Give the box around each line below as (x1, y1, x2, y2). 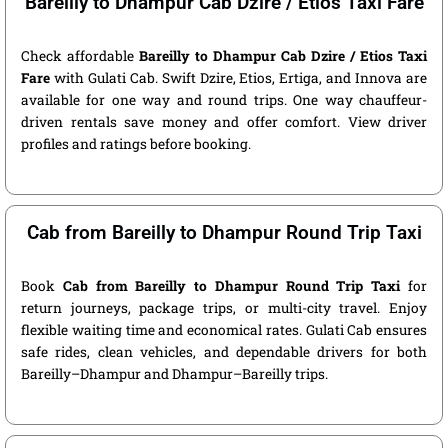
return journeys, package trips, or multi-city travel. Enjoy (21, 299, 427, 318)
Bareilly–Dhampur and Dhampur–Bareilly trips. (21, 365, 328, 384)
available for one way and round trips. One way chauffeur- (21, 91, 427, 110)
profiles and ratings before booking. (21, 135, 251, 154)
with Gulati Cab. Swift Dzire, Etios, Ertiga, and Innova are (50, 69, 427, 88)
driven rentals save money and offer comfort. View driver (21, 113, 427, 132)
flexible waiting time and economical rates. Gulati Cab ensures (21, 321, 427, 340)
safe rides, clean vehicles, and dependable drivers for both (21, 343, 427, 362)
